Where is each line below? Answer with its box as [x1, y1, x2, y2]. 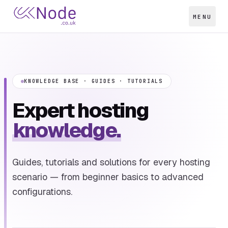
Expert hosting [12, 97, 149, 124]
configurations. [12, 186, 72, 197]
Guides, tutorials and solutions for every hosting [12, 156, 210, 168]
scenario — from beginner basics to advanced [12, 171, 204, 183]
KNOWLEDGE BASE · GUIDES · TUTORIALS [24, 78, 163, 84]
